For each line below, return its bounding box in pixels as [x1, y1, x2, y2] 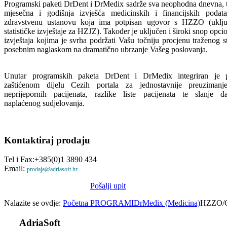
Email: [4, 164, 27, 173]
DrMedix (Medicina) [134, 199, 200, 208]
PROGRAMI [90, 199, 134, 208]
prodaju [54, 134, 90, 145]
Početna [63, 199, 90, 208]
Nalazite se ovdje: [4, 199, 63, 208]
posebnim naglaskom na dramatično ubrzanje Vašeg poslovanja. [4, 45, 208, 54]
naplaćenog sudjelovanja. [4, 98, 85, 107]
